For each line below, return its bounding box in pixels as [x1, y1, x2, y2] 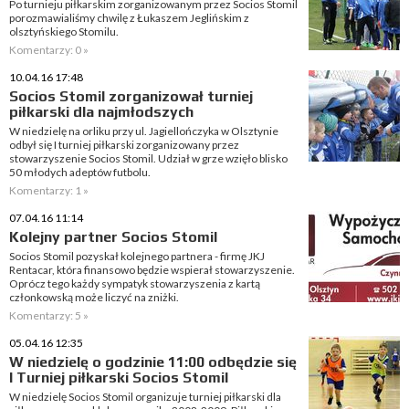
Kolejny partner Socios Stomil [9, 228, 217, 246]
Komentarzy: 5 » [9, 309, 89, 322]
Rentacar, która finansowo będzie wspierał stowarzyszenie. [9, 263, 295, 277]
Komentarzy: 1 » [9, 184, 89, 197]
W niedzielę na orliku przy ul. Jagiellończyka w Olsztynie [9, 124, 278, 138]
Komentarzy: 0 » [9, 43, 89, 57]
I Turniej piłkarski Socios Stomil [9, 369, 228, 386]
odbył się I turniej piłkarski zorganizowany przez [9, 138, 239, 152]
